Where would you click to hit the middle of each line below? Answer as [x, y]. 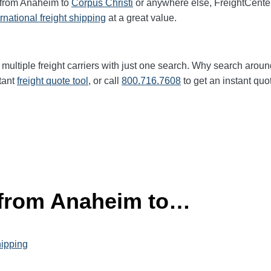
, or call [105, 81]
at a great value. [141, 18]
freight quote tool [53, 81]
